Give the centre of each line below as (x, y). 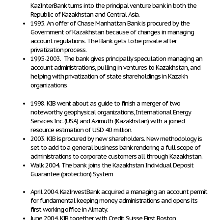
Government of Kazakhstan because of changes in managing (112, 32)
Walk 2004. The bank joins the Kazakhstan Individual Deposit (112, 165)
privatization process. (59, 50)
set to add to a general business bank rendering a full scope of (115, 148)
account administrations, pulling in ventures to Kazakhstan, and (115, 68)
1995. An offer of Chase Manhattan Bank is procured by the (110, 23)
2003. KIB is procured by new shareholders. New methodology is (116, 139)
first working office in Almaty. (69, 209)
